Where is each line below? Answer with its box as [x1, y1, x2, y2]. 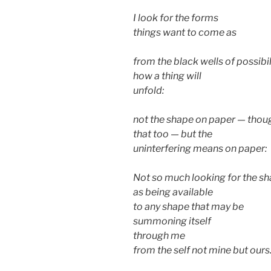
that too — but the [133, 128, 214, 140]
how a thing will [133, 70, 201, 82]
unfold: [133, 84, 164, 96]
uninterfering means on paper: [133, 142, 267, 154]
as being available [133, 186, 213, 198]
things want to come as [133, 26, 237, 38]
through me [133, 229, 185, 241]
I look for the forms [133, 11, 218, 24]
